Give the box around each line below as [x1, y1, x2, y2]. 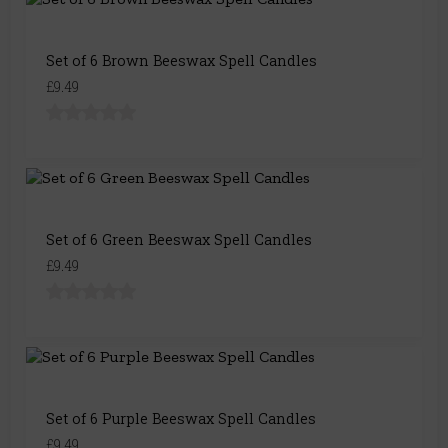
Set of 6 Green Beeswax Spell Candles [46, 230, 312, 250]
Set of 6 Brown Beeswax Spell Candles [46, 51, 317, 71]
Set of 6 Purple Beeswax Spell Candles [46, 409, 316, 429]
